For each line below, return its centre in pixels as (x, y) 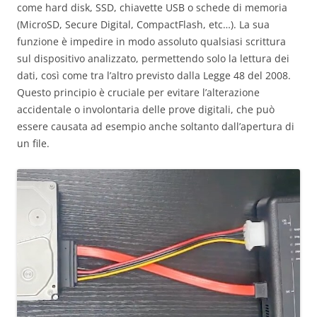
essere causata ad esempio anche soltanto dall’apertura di (156, 127)
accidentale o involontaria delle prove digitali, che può (146, 110)
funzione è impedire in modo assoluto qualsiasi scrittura (151, 42)
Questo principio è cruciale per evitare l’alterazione (138, 93)
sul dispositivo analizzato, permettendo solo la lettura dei (153, 59)
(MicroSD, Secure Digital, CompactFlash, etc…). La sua (143, 25)
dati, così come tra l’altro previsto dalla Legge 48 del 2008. (154, 76)
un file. (33, 144)
